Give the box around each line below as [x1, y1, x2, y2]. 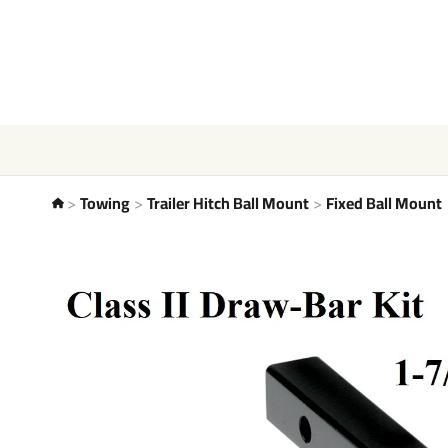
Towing [80, 188, 130, 218]
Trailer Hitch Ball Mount [147, 188, 309, 218]
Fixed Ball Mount [326, 188, 442, 218]
